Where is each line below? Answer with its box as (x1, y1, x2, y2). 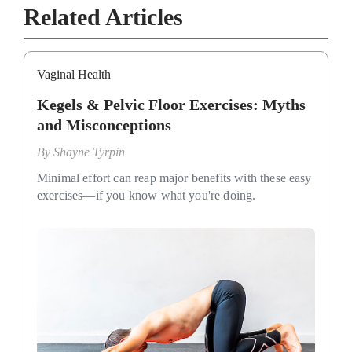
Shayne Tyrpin (53, 145, 125, 159)
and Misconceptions (37, 115, 171, 134)
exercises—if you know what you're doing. (37, 188, 256, 202)
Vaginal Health (37, 67, 111, 81)
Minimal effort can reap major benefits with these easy (37, 170, 312, 185)
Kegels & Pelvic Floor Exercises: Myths (37, 95, 306, 113)
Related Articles (24, 3, 183, 30)
